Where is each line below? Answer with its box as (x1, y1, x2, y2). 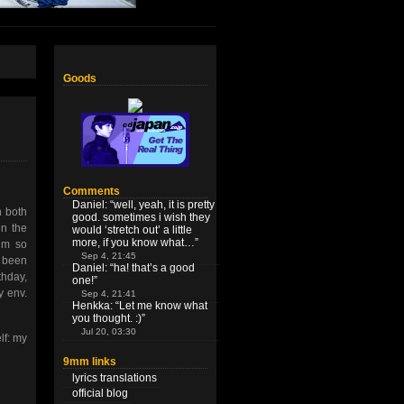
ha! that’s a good (114, 262, 195, 274)
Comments (63, 185, 120, 197)
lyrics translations (72, 372, 157, 384)
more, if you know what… (72, 236, 195, 249)
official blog (72, 387, 128, 399)
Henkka (72, 299, 110, 312)
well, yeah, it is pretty (114, 198, 215, 211)
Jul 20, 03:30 (81, 326, 136, 336)
